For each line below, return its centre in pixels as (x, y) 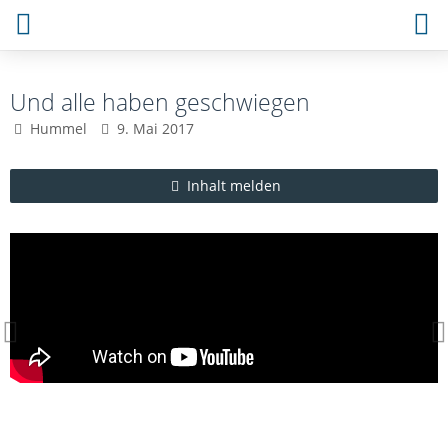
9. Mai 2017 (155, 128)
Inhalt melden (234, 185)
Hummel (58, 128)
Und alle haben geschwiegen (160, 102)
